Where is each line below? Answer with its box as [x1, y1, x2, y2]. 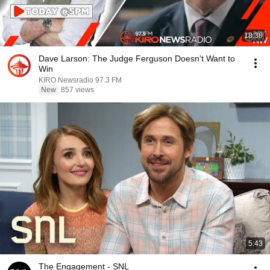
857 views [61, 86, 94, 94]
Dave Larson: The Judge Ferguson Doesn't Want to [39, 54, 235, 63]
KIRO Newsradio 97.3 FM [39, 76, 122, 84]
